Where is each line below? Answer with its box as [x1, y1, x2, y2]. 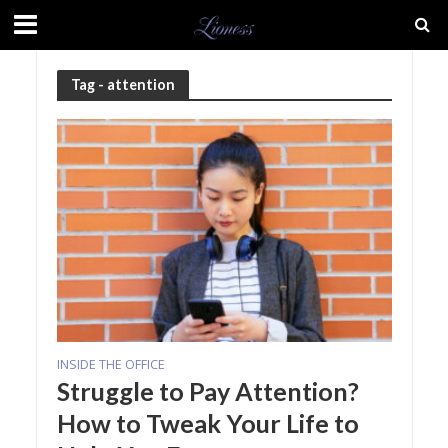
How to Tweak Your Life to [56, 408, 359, 439]
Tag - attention [70, 75, 175, 93]
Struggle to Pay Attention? [56, 376, 359, 407]
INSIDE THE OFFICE [56, 356, 165, 374]
